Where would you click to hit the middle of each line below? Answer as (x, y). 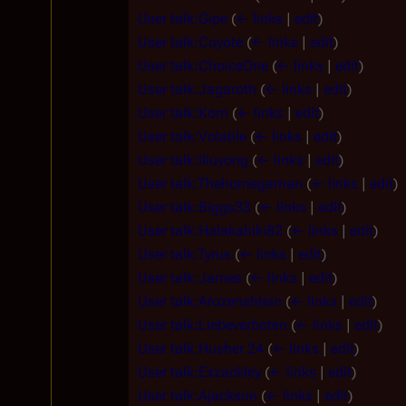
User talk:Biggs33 (194, 207)
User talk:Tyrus (184, 254)
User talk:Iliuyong (193, 159)
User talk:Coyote (190, 42)
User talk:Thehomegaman (220, 183)
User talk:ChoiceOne (203, 65)
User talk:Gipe (183, 18)
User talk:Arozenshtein (210, 301)
